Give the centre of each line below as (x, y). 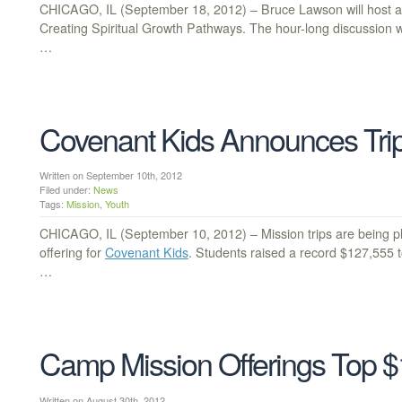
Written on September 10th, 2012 (118, 175)
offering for (72, 253)
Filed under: (66, 190)
